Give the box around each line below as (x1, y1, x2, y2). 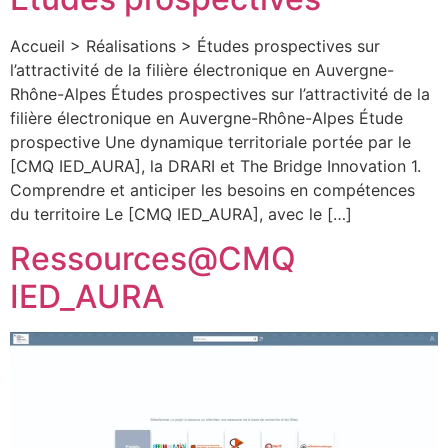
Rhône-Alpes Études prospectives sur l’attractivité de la (10, 83, 430, 104)
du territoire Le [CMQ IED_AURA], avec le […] (10, 203, 352, 224)
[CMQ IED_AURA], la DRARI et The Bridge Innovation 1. (10, 155, 421, 176)
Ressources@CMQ (10, 239, 296, 279)
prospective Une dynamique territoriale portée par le (10, 131, 411, 152)
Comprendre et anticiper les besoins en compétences (10, 179, 415, 200)
